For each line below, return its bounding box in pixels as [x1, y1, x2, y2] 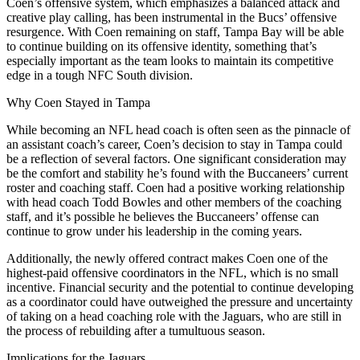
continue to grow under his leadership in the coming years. [6, 224, 302, 239]
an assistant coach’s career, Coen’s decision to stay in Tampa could [6, 137, 342, 152]
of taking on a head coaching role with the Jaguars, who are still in [6, 309, 342, 324]
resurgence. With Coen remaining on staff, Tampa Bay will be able [6, 25, 344, 39]
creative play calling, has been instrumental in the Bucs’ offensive [6, 10, 337, 25]
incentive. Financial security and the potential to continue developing [6, 280, 354, 295]
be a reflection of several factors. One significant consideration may [6, 152, 346, 166]
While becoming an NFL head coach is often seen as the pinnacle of [6, 123, 350, 137]
